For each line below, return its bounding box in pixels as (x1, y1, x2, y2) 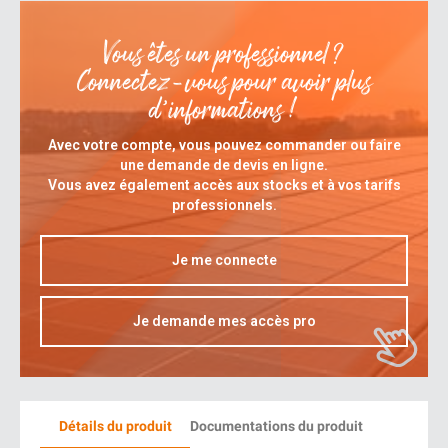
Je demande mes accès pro (132, 313, 316, 329)
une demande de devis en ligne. (120, 157, 328, 173)
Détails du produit (58, 418, 172, 434)
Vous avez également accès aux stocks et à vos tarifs (47, 177, 401, 193)
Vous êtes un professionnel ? (103, 32, 345, 77)
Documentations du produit (190, 418, 363, 434)
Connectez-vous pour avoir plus (76, 60, 372, 105)
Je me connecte (171, 252, 277, 268)
